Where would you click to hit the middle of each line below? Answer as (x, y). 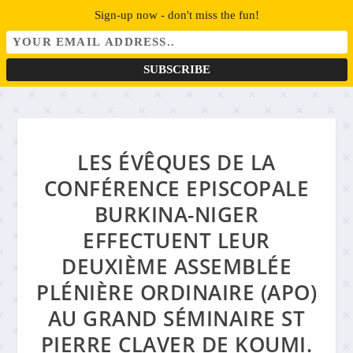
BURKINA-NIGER (176, 214)
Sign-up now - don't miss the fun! (176, 15)
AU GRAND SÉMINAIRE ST (176, 318)
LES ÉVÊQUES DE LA (176, 162)
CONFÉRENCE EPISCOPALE (176, 188)
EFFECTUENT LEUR (176, 240)
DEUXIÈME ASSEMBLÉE (176, 266)
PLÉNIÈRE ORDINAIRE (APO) (176, 292)
